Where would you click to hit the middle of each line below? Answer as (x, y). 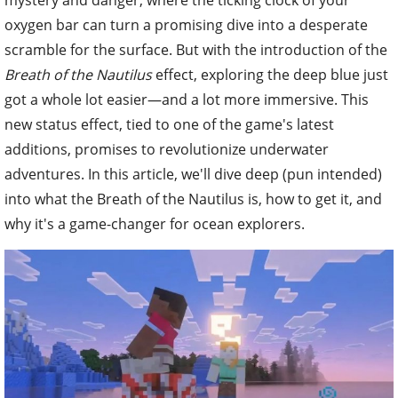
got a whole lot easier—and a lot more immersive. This (187, 99)
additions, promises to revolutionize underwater (167, 149)
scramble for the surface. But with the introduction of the (196, 49)
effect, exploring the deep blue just (270, 74)
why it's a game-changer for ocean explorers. (155, 223)
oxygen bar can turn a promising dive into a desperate (186, 24)
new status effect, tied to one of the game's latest (169, 124)
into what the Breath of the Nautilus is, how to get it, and (193, 199)
